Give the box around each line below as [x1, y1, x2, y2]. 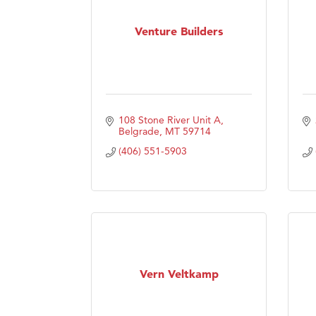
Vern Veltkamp [139, 267, 219, 281]
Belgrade [118, 124, 159, 138]
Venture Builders [135, 24, 223, 39]
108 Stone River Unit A [118, 113, 221, 126]
